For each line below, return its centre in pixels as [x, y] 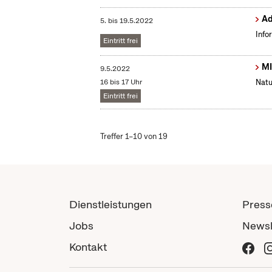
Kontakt [88, 247]
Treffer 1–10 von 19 [134, 137]
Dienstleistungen [110, 205]
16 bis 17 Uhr [121, 82]
